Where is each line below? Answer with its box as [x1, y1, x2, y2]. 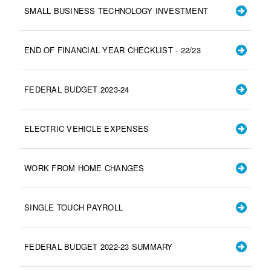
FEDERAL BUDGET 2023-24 [24, 83, 129, 95]
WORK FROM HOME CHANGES [24, 162, 145, 174]
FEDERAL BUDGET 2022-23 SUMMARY [24, 240, 173, 252]
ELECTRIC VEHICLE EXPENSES [24, 122, 149, 134]
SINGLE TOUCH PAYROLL [24, 201, 123, 213]
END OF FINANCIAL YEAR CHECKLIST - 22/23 [24, 44, 201, 56]
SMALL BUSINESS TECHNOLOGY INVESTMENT [24, 4, 208, 16]
